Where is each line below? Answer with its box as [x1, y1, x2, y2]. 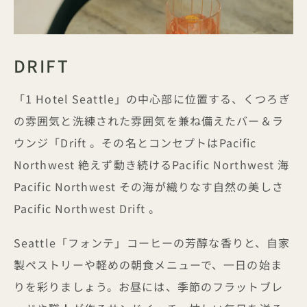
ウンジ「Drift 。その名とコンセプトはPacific [14, 134, 257, 151]
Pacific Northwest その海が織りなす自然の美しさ [14, 178, 284, 195]
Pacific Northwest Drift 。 [14, 200, 164, 217]
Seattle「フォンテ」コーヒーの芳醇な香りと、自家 [14, 234, 291, 251]
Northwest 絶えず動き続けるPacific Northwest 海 [14, 156, 290, 173]
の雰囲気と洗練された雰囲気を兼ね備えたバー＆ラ [14, 112, 284, 129]
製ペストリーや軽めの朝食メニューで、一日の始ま [14, 256, 282, 273]
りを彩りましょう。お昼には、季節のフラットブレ [14, 278, 283, 295]
